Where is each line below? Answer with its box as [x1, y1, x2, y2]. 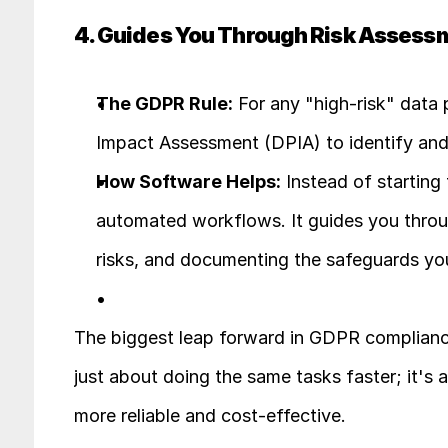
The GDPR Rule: [95, 93, 233, 114]
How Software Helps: [95, 171, 281, 192]
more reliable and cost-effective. [73, 405, 346, 426]
